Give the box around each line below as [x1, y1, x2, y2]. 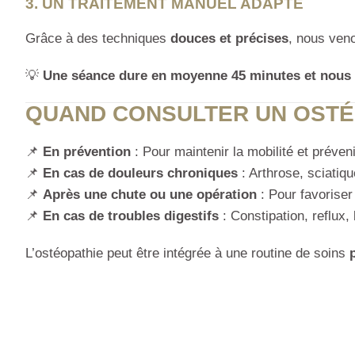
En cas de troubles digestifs [43, 208, 219, 224]
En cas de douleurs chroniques [43, 166, 238, 181]
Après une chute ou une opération [43, 187, 257, 203]
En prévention [43, 144, 131, 160]
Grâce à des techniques [25, 31, 170, 47]
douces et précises [170, 31, 288, 47]
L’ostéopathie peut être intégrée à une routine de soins [25, 246, 349, 261]
